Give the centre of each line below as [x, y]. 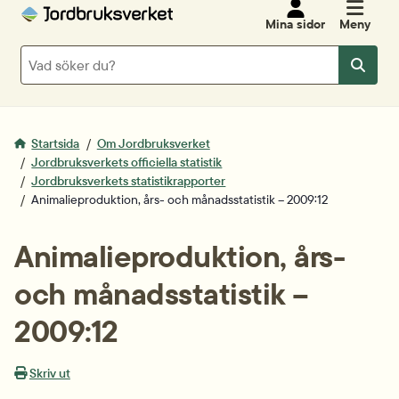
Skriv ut [49, 373]
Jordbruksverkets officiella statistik [127, 162]
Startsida [56, 143]
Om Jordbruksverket [153, 143]
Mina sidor [295, 24]
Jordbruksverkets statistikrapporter [129, 181]
